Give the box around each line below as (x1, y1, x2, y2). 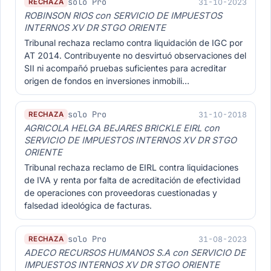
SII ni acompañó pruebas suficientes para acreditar (24, 63, 226, 73)
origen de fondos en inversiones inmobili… (24, 76, 189, 86)
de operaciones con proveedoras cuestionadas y (24, 188, 217, 198)
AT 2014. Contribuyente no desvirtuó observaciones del (24, 50, 246, 60)
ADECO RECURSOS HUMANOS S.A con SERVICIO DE (24, 247, 246, 258)
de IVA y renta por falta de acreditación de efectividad (24, 175, 241, 185)
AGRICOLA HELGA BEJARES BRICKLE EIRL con (24, 123, 220, 134)
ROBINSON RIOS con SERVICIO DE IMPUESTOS (24, 10, 222, 21)
